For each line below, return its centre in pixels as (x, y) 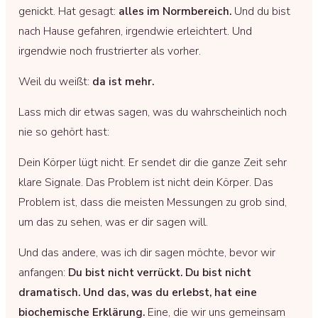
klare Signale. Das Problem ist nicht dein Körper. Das (146, 182)
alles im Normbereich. (175, 11)
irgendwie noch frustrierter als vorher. (110, 51)
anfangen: (43, 272)
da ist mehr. (123, 81)
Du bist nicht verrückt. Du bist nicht (160, 272)
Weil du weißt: (55, 81)
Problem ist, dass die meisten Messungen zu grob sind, (153, 202)
